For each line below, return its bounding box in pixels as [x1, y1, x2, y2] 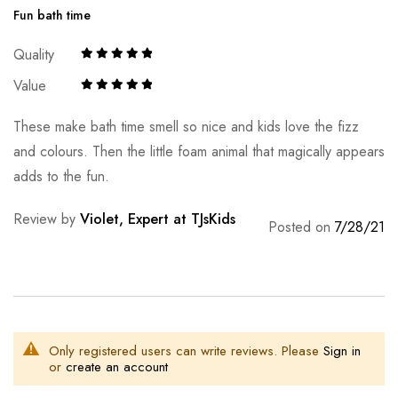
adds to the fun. [13, 166, 109, 187]
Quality [13, 44, 54, 66]
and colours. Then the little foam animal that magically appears [13, 141, 385, 163]
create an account [66, 357, 168, 378]
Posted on [268, 217, 330, 238]
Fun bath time [13, 6, 91, 25]
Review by [13, 209, 76, 230]
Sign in [323, 341, 361, 362]
